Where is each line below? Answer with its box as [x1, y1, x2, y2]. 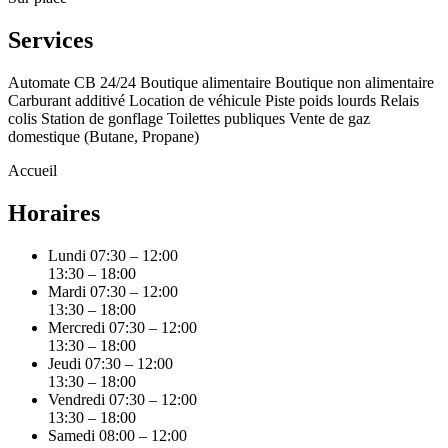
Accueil [8, 162, 57, 180]
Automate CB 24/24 [8, 74, 136, 92]
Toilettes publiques [167, 110, 285, 128]
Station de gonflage [41, 110, 163, 128]
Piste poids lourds [265, 92, 376, 110]
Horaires [8, 199, 100, 226]
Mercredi [48, 318, 105, 336]
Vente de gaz [289, 110, 370, 128]
